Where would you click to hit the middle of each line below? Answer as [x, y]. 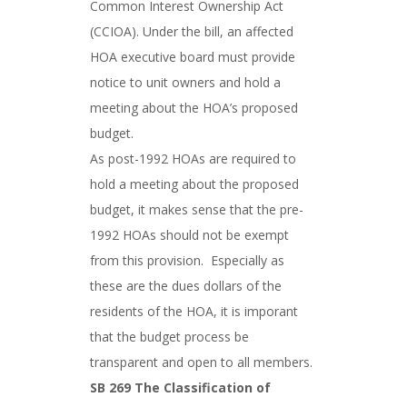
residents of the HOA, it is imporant [194, 311]
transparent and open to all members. [201, 362]
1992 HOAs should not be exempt [189, 235]
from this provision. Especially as [187, 260]
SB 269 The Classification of [180, 387]
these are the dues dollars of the [186, 286]
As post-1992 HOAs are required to [193, 159]
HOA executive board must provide [193, 57]
